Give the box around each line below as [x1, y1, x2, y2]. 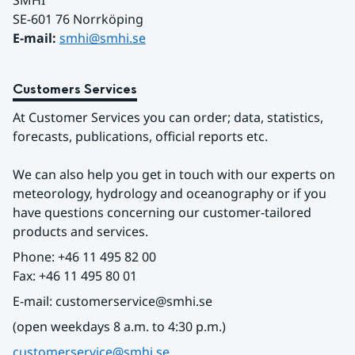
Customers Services [13, 80, 137, 98]
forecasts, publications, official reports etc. [13, 128, 268, 145]
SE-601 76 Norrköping [13, 10, 147, 28]
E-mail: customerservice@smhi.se [13, 292, 212, 310]
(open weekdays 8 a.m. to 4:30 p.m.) [13, 318, 226, 335]
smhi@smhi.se [59, 29, 146, 47]
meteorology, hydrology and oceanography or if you [13, 185, 326, 202]
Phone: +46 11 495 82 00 [13, 248, 156, 265]
